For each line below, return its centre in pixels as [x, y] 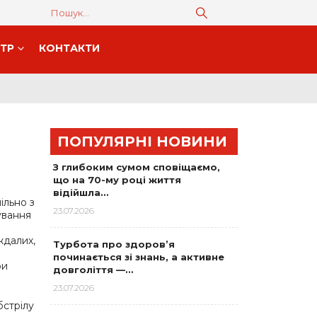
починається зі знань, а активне [139, 257]
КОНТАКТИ [69, 48]
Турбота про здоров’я [114, 244]
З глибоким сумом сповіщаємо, [137, 167]
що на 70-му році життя [117, 180]
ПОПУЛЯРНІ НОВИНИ [142, 142]
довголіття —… [93, 270]
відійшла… [81, 192]
